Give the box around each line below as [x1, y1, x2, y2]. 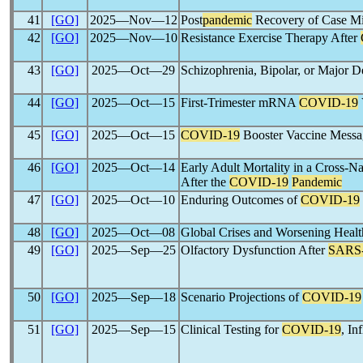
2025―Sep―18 [91, 290, 176, 304]
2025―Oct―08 [92, 225, 175, 239]
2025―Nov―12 [89, 13, 177, 27]
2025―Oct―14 [92, 160, 175, 174]
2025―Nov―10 [89, 31, 177, 45]
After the [181, 175, 229, 189]
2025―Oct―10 [92, 193, 175, 207]
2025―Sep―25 [91, 243, 176, 257]
